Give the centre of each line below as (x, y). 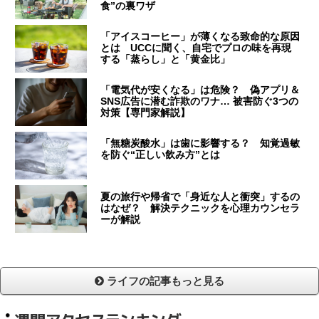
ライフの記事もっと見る (164, 281)
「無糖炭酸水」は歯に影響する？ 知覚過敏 (200, 143)
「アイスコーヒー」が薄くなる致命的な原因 (200, 37)
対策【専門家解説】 (146, 113)
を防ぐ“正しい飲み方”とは (161, 155)
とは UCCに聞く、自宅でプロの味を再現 (196, 48)
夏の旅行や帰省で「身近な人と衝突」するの (200, 197)
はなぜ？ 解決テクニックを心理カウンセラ (200, 208)
